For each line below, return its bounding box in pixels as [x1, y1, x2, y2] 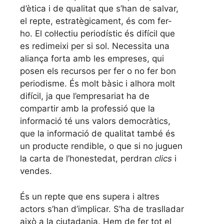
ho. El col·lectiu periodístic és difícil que [20, 28, 175, 39]
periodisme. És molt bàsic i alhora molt [20, 78, 175, 89]
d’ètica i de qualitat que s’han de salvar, [20, 3, 178, 14]
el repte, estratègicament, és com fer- [20, 16, 172, 26]
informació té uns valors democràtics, [20, 116, 170, 126]
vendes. [20, 166, 52, 176]
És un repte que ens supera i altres [20, 191, 159, 201]
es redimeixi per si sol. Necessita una [20, 41, 169, 51]
